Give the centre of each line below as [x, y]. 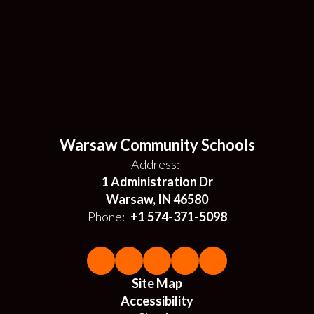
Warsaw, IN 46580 [157, 199]
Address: [155, 164]
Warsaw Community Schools [157, 144]
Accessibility [157, 300]
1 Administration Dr [157, 181]
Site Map [157, 283]
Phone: [106, 216]
